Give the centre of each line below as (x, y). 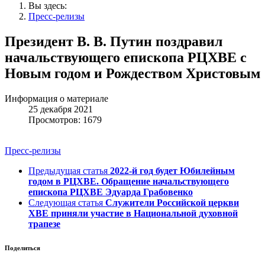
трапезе (44, 224)
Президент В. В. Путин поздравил (114, 42)
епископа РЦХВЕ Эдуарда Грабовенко (111, 192)
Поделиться (22, 248)
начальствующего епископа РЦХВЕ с (126, 58)
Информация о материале (56, 99)
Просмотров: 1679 (65, 120)
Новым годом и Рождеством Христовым (132, 74)
